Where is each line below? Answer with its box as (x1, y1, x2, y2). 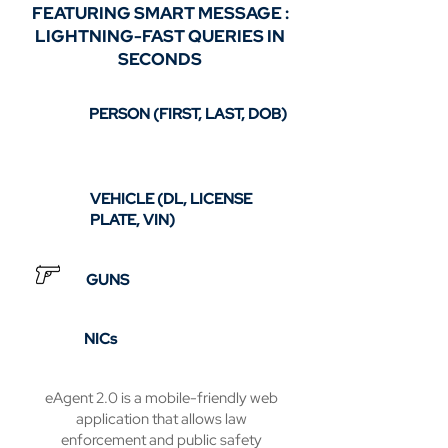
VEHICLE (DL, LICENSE (90, 189, 252, 209)
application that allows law (75, 409, 247, 429)
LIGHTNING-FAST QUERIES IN (35, 25, 285, 47)
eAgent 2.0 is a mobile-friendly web (44, 388, 278, 408)
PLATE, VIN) (90, 210, 175, 230)
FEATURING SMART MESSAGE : (31, 2, 289, 24)
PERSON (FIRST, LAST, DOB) (89, 104, 287, 124)
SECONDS (118, 48, 202, 70)
